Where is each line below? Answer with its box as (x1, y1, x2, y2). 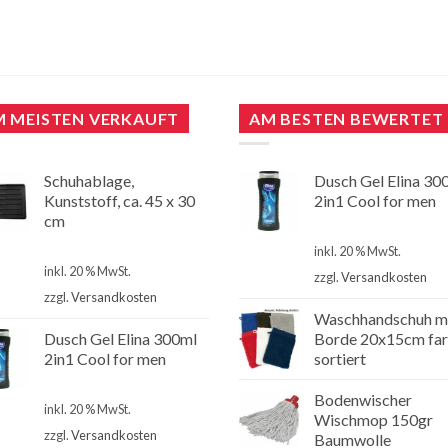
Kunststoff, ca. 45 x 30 (44, 190, 195, 210)
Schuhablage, (44, 170, 134, 190)
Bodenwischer (314, 389, 412, 409)
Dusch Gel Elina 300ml (44, 328, 197, 348)
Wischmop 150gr (314, 409, 433, 429)
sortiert (314, 348, 366, 368)
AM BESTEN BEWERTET (249, 109, 444, 129)
